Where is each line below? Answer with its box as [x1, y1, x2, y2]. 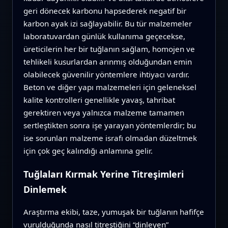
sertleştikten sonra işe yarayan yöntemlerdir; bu [23, 120, 196, 130]
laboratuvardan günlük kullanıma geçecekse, [23, 31, 185, 41]
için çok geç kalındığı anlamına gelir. [23, 145, 153, 156]
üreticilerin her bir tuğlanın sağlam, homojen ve [23, 43, 195, 54]
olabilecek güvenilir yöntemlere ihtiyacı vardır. [23, 69, 189, 79]
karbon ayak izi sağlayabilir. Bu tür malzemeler [23, 18, 192, 28]
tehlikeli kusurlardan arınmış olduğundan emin [23, 56, 192, 67]
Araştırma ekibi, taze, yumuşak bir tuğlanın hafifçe [23, 207, 204, 217]
